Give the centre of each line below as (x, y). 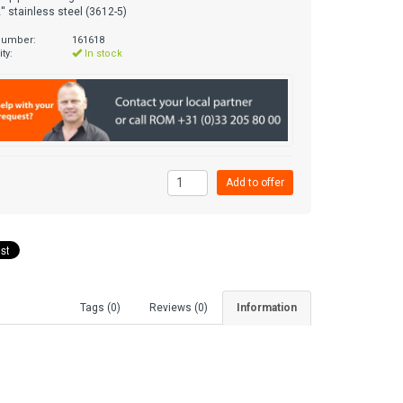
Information (267, 307)
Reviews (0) (179, 307)
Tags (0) (100, 307)
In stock (103, 54)
